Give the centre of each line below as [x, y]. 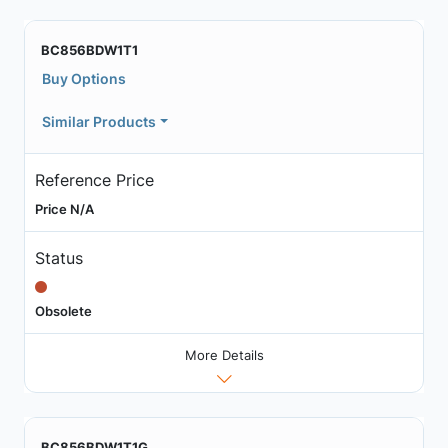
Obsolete [63, 310]
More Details [224, 355]
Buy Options [84, 78]
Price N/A [64, 208]
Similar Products [99, 121]
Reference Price [94, 179]
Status [58, 257]
